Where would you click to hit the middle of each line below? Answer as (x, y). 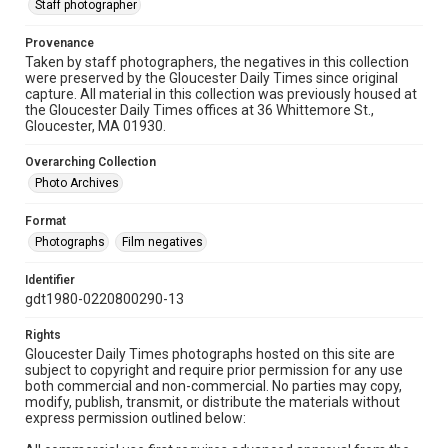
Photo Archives (77, 183)
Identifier (50, 280)
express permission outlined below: (135, 418)
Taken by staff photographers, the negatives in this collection (217, 62)
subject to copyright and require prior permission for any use (214, 370)
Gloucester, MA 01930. (95, 126)
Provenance (59, 43)
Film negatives (162, 242)
